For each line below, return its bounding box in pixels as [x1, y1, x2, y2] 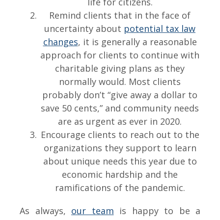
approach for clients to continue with [40, 49, 199, 61]
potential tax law [124, 23, 195, 34]
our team [71, 205, 114, 217]
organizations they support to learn [43, 142, 196, 154]
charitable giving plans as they [55, 62, 185, 74]
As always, [20, 205, 71, 217]
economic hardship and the [62, 168, 178, 180]
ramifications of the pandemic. [55, 182, 185, 193]
